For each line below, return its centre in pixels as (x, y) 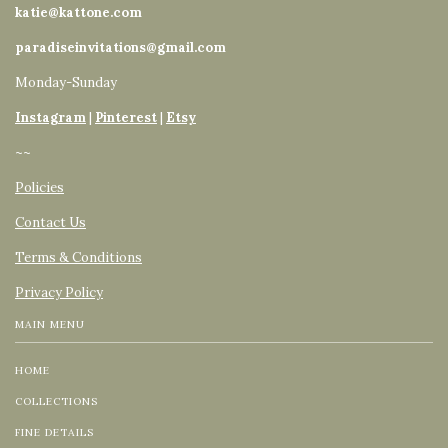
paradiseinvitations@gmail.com (120, 48)
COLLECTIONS (56, 402)
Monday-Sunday (66, 83)
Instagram (50, 118)
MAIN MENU (50, 325)
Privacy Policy (59, 293)
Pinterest (126, 118)
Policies (39, 188)
